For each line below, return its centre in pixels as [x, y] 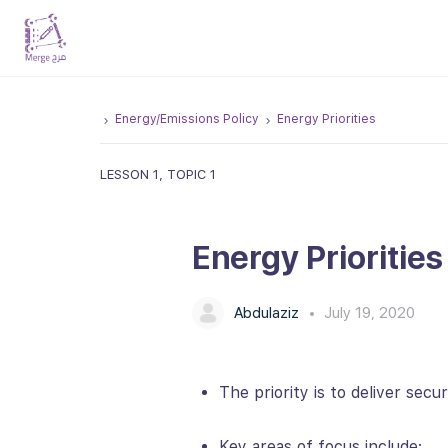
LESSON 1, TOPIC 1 [158, 174]
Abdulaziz [268, 312]
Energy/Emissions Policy [187, 119]
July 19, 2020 [369, 312]
